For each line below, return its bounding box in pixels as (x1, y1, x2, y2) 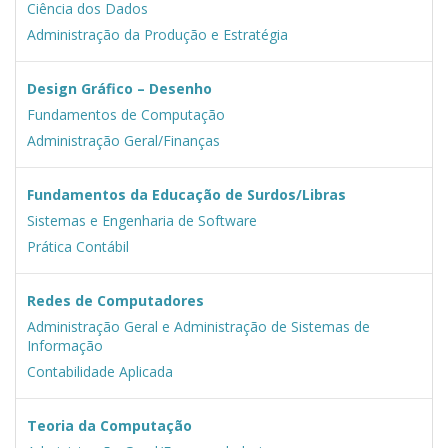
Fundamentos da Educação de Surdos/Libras (26, 185, 346, 205)
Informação (26, 336, 103, 356)
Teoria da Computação (26, 416, 192, 436)
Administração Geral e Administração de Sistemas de (26, 317, 370, 337)
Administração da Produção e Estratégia (26, 25, 288, 45)
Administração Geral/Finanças (26, 131, 220, 151)
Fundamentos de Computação (26, 105, 225, 125)
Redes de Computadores (26, 291, 204, 311)
